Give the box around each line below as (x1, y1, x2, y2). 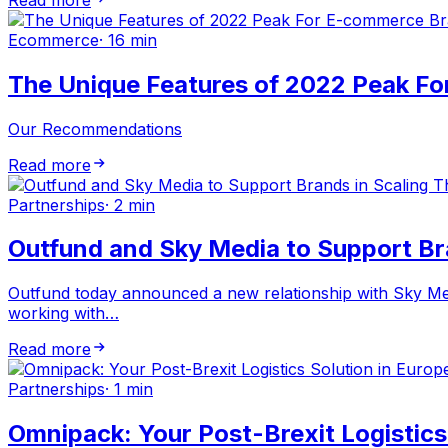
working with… (8, 303, 119, 324)
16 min (108, 29, 157, 50)
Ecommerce (8, 29, 99, 50)
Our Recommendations (8, 118, 182, 139)
